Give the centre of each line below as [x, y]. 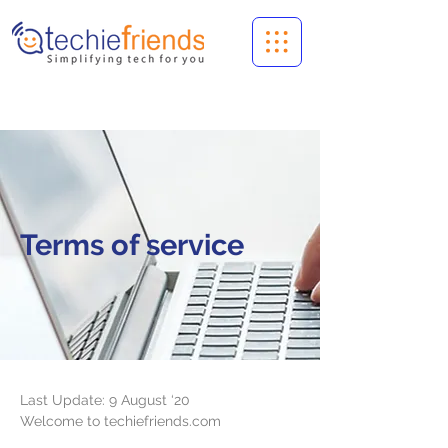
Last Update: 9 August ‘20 [105, 400]
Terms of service [132, 245]
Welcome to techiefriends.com [120, 421]
